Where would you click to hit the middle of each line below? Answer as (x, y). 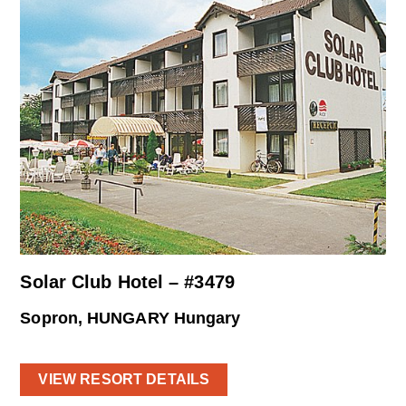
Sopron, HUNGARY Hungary (130, 319)
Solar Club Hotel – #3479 (127, 282)
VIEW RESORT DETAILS (124, 379)
